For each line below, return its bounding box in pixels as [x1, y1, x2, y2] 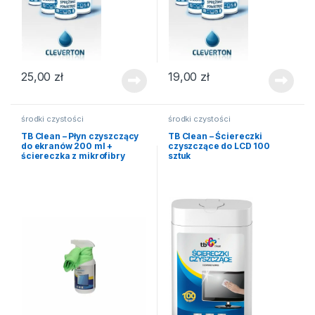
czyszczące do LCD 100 [167, 141, 271, 152]
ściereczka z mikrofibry [20, 150, 125, 162]
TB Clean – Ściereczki [167, 131, 263, 142]
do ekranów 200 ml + [20, 141, 113, 152]
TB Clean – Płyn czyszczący [20, 131, 139, 142]
